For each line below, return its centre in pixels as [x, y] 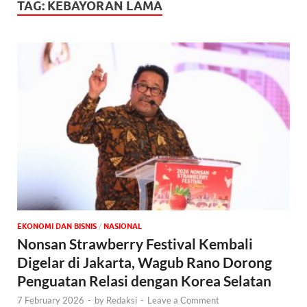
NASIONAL [123, 226]
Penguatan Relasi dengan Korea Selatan [144, 281]
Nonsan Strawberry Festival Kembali [135, 244]
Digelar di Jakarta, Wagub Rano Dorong [145, 262]
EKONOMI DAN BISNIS [57, 226]
